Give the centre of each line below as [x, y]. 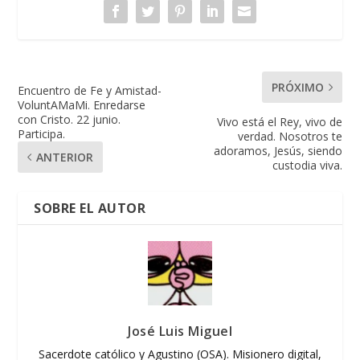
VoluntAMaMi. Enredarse [82, 104]
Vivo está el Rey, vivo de [279, 121]
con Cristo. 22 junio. [70, 119]
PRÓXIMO [297, 87]
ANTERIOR [65, 157]
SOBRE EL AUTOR [90, 208]
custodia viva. [307, 165]
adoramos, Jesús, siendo [278, 150]
